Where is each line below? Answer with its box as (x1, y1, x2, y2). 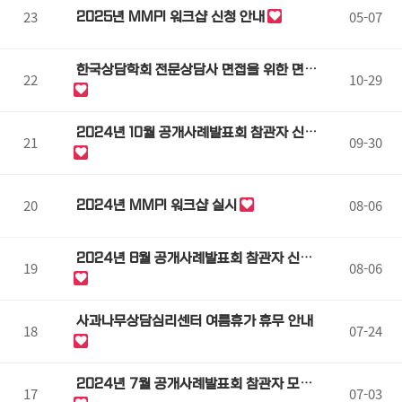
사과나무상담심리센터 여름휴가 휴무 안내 (75, 313, 313, 329)
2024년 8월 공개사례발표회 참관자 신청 (75, 250, 312, 267)
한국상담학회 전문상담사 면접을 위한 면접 (75, 62, 317, 78)
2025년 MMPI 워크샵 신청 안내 (75, 9, 265, 25)
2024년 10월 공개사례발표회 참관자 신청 (75, 125, 317, 141)
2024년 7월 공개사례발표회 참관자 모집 (75, 376, 312, 392)
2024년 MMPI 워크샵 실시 (75, 197, 237, 214)
